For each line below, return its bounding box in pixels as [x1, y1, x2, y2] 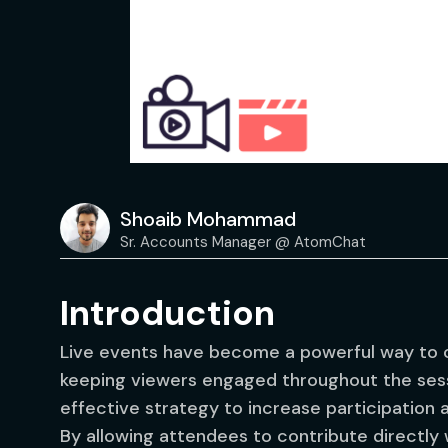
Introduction [60, 290, 275, 336]
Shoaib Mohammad [120, 205, 296, 232]
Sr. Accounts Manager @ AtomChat [120, 231, 366, 252]
